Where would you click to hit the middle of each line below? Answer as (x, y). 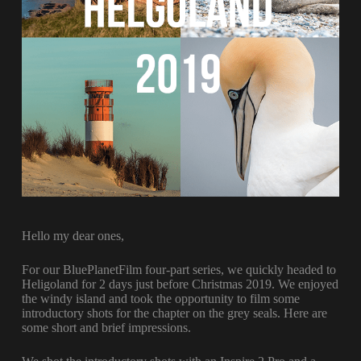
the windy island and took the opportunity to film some (160, 298)
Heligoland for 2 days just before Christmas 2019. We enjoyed (180, 284)
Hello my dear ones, (73, 235)
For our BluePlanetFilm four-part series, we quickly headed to (178, 269)
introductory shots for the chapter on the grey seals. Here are (174, 313)
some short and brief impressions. (106, 327)
